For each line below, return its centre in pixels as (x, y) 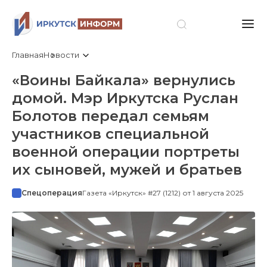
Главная (28, 55)
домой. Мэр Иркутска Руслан (125, 98)
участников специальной (111, 133)
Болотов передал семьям (111, 116)
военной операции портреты (126, 151)
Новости (62, 55)
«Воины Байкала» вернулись (124, 80)
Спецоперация (52, 193)
